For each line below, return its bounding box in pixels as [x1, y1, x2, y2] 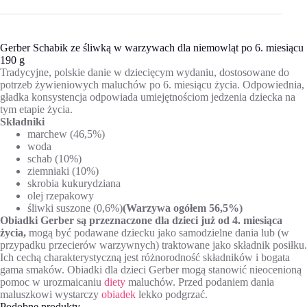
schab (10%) [27, 152, 82, 164]
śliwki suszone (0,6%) [27, 201, 123, 214]
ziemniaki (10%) [27, 164, 99, 177]
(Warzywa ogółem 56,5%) [123, 201, 243, 214]
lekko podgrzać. [136, 288, 208, 300]
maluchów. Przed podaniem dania [125, 275, 274, 288]
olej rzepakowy [27, 189, 94, 201]
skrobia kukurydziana [27, 177, 121, 189]
